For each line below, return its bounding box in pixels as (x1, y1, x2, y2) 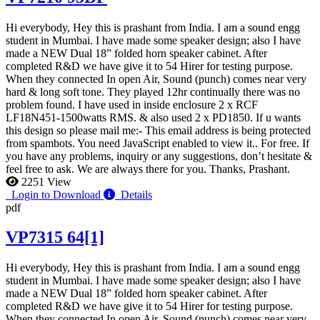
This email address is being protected (145, 124, 311, 136)
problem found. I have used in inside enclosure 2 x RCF (6, 98, 258, 111)
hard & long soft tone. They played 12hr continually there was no (6, 85, 300, 98)
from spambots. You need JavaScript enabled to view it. (6, 136, 255, 149)
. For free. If (255, 136, 309, 149)
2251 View (19, 175, 71, 188)
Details (115, 188, 152, 201)
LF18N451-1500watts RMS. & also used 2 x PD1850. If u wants (6, 111, 301, 124)
